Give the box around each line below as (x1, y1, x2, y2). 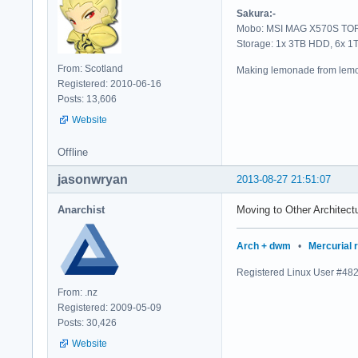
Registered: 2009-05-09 (58, 301, 161, 313)
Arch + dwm (237, 240, 291, 252)
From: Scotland (58, 62, 123, 74)
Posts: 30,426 (58, 316, 117, 328)
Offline (58, 145, 88, 158)
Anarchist (58, 203, 105, 216)
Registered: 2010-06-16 (58, 78, 161, 89)
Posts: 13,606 (58, 93, 117, 105)
